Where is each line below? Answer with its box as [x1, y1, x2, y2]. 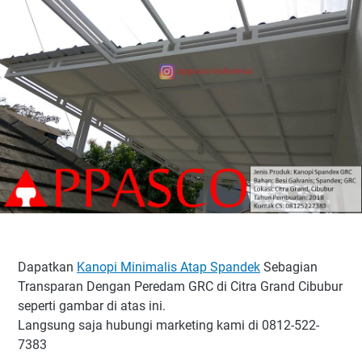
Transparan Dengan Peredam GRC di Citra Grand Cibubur [18, 278, 343, 294]
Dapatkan [18, 259, 77, 275]
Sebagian [260, 259, 318, 275]
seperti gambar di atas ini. [18, 297, 166, 314]
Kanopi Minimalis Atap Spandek [77, 259, 260, 275]
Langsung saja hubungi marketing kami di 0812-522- [18, 317, 319, 333]
